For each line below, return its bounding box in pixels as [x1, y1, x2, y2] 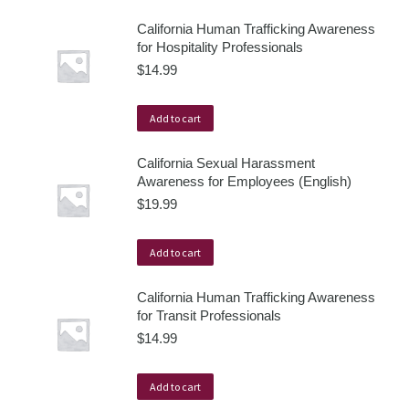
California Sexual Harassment [137, 155, 315, 171]
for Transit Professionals [137, 308, 281, 323]
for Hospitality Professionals [137, 39, 303, 55]
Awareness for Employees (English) [137, 173, 351, 189]
